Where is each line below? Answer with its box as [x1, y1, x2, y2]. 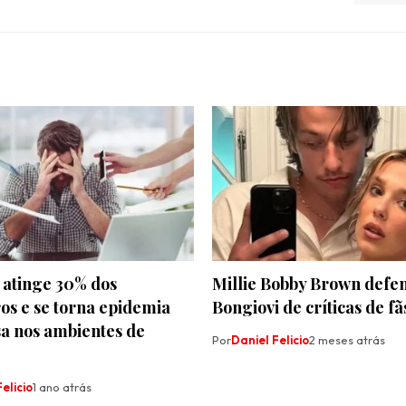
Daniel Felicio [231, 333, 309, 348]
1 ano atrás [33, 380, 92, 395]
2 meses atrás [309, 333, 385, 348]
